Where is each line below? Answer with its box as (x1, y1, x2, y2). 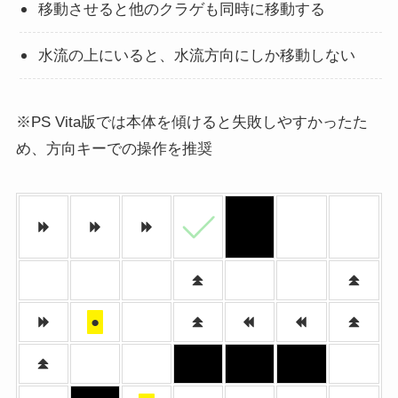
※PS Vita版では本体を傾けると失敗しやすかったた (15, 113, 368, 131)
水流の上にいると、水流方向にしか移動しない (38, 46, 356, 64)
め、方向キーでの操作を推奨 (15, 139, 212, 157)
